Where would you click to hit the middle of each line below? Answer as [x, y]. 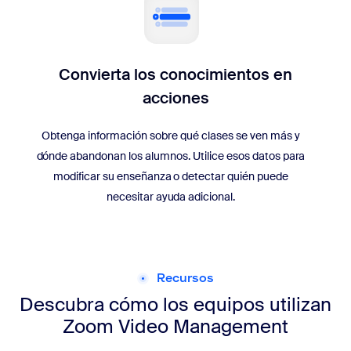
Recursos [185, 278]
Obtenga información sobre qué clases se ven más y [171, 135]
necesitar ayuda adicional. [171, 196]
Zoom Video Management [175, 326]
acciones [175, 98]
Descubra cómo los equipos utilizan [175, 304]
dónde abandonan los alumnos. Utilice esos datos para [171, 156]
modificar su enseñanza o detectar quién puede [171, 176]
